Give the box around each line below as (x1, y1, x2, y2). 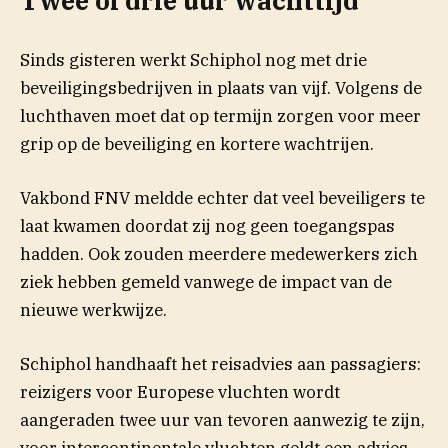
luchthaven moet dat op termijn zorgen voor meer (20, 104, 421, 127)
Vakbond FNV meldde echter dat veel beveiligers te (20, 186, 425, 209)
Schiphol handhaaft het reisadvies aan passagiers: (20, 353, 421, 376)
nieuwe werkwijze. (20, 298, 167, 321)
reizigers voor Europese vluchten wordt (20, 381, 340, 404)
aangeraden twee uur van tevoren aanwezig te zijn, (20, 409, 425, 432)
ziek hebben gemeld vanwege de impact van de (20, 270, 392, 293)
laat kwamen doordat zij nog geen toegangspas (20, 214, 395, 237)
